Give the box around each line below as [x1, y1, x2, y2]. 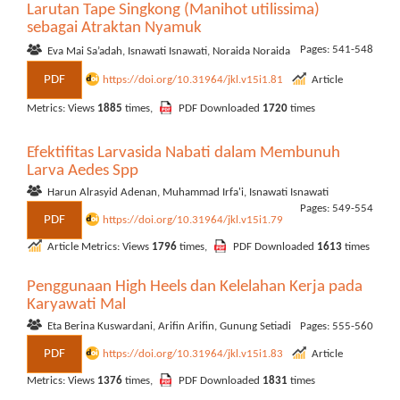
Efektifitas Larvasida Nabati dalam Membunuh [27, 145, 340, 162]
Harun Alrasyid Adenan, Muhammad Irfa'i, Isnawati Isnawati [47, 187, 329, 198]
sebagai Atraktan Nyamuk [27, 20, 202, 37]
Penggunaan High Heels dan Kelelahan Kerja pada [27, 279, 362, 296]
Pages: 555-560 [300, 321, 373, 332]
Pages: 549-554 [300, 203, 373, 214]
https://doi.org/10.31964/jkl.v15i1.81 [103, 73, 286, 86]
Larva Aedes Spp [27, 162, 138, 179]
